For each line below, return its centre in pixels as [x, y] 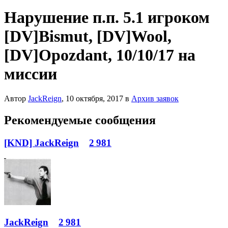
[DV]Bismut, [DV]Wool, [88, 36]
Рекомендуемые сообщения [80, 120]
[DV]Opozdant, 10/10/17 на [100, 55]
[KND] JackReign [41, 143]
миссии [31, 74]
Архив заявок [155, 99]
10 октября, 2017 [94, 99]
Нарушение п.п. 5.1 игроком [107, 17]
